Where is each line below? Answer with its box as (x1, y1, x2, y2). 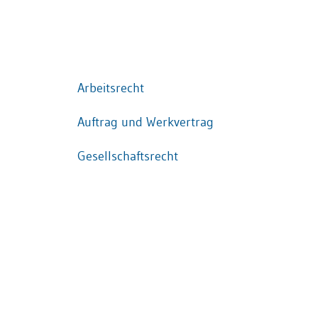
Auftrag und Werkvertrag (77, 114, 214, 130)
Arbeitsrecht (77, 80, 144, 96)
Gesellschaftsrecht (77, 148, 178, 164)
